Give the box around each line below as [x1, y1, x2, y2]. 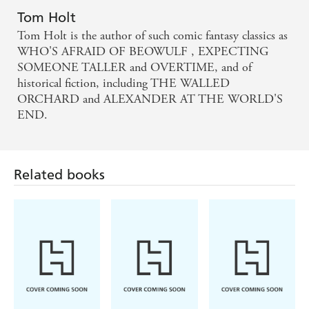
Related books [14, 166, 105, 183]
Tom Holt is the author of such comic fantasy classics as [17, 28, 288, 44]
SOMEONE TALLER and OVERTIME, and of [17, 59, 252, 76]
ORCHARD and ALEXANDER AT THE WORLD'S [17, 91, 283, 108]
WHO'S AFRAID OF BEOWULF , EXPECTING [17, 43, 268, 60]
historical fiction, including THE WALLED [17, 75, 230, 92]
